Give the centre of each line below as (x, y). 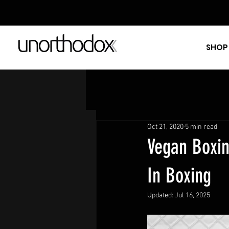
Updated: (161, 196)
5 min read (201, 127)
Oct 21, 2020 (165, 127)
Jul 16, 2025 (192, 196)
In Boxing (179, 176)
